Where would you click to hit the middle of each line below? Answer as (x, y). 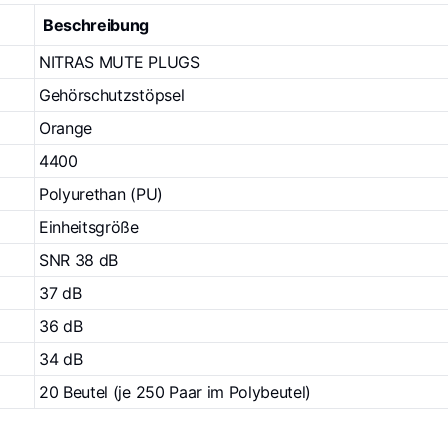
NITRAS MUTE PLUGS (119, 61)
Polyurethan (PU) (101, 193)
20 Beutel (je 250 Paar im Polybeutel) (175, 391)
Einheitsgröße (89, 226)
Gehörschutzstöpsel (112, 94)
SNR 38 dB (79, 259)
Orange (66, 127)
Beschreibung (96, 24)
